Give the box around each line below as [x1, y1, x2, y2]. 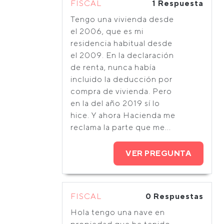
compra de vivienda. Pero [70, 86, 172, 96]
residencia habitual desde [70, 38, 172, 48]
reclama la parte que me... [70, 122, 171, 132]
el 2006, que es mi [70, 26, 143, 36]
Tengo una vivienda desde [70, 14, 174, 24]
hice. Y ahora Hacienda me [70, 110, 175, 120]
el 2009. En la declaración [70, 50, 174, 60]
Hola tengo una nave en [70, 207, 165, 217]
